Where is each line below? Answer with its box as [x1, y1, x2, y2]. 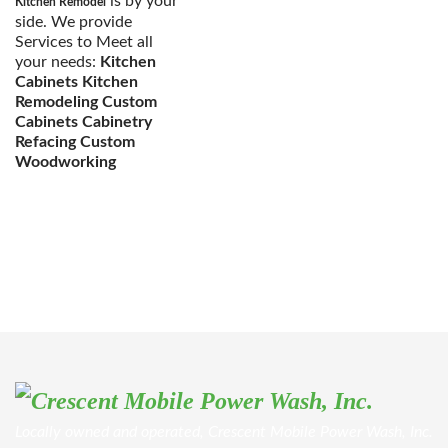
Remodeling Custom [15, 94, 157, 110]
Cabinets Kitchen [15, 74, 138, 90]
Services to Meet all [15, 34, 153, 50]
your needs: [15, 54, 100, 70]
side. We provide [15, 14, 132, 30]
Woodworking [15, 154, 116, 170]
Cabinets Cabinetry [15, 114, 152, 130]
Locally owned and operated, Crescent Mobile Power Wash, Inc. [15, 424, 433, 440]
